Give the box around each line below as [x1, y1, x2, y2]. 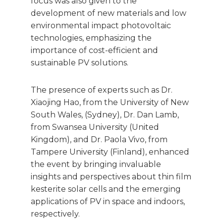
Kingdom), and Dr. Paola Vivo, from [31, 134, 167, 144]
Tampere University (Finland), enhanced [31, 147, 189, 157]
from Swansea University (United [31, 122, 159, 132]
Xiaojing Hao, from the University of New [31, 97, 189, 107]
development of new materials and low [31, 8, 186, 18]
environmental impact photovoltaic [31, 20, 171, 30]
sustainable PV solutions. [31, 57, 128, 67]
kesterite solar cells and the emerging [31, 184, 181, 194]
